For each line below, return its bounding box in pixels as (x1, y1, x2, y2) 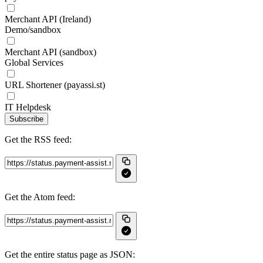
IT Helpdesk (5, 102, 51, 112)
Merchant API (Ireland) (5, 14, 91, 24)
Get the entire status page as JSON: (5, 249, 135, 259)
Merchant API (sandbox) (5, 47, 96, 57)
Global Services (5, 58, 63, 68)
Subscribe (9, 114, 43, 123)
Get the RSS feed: (5, 134, 72, 144)
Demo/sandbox (5, 25, 61, 35)
